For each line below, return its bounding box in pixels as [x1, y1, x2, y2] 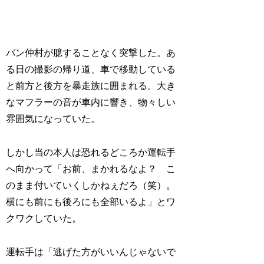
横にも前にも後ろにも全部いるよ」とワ [6, 197, 176, 207]
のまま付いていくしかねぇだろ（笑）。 [6, 180, 176, 191]
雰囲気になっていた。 [6, 114, 101, 124]
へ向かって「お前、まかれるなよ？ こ [6, 164, 176, 174]
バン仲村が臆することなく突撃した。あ [6, 48, 176, 58]
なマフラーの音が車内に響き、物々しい [6, 97, 176, 108]
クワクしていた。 [6, 213, 82, 224]
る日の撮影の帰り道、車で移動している [6, 64, 176, 75]
